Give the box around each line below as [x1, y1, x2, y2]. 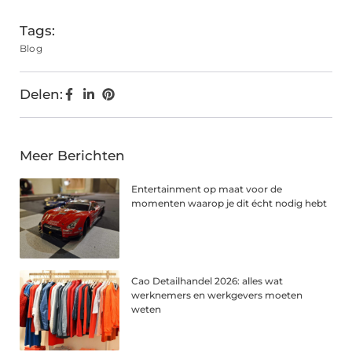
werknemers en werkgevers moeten [131, 289, 303, 302]
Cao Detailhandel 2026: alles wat [131, 275, 284, 288]
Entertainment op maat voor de [131, 183, 283, 196]
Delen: [20, 86, 63, 103]
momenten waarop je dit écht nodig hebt [131, 197, 328, 210]
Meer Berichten [20, 148, 125, 164]
